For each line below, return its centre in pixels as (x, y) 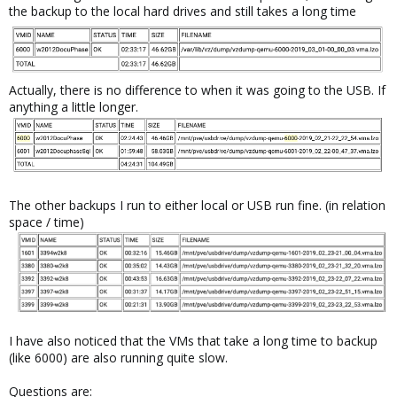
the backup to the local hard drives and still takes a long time (183, 11)
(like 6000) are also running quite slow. (118, 357)
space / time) (47, 222)
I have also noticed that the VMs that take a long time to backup (193, 340)
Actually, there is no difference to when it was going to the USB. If (197, 90)
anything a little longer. (74, 106)
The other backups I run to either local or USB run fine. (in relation (197, 205)
